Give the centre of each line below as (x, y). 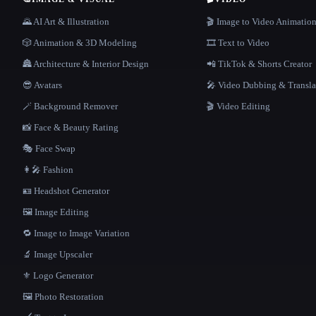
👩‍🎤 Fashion (48, 170)
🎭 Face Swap (49, 148)
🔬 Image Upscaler (57, 254)
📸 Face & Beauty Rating (71, 127)
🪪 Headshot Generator (66, 191)
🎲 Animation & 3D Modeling (80, 43)
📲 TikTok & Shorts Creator (259, 64)
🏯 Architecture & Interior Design (86, 64)
